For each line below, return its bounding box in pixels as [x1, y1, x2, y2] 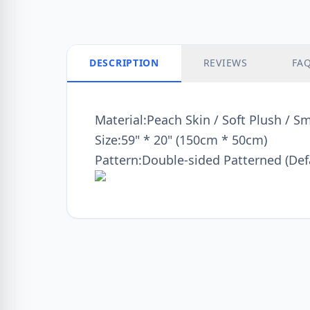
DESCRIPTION [89, 56, 159, 69]
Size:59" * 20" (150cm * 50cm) [95, 131, 267, 148]
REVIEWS [203, 56, 248, 69]
